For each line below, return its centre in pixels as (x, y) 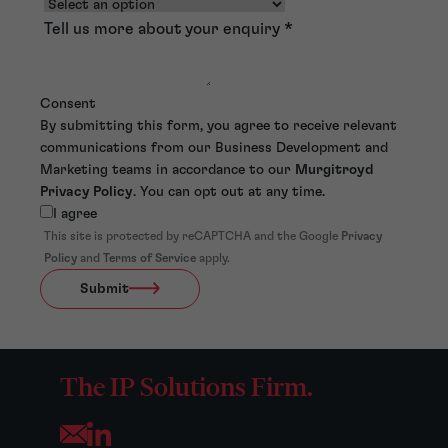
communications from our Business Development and (214, 147)
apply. (213, 257)
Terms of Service (149, 257)
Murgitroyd (334, 169)
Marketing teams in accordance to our (167, 169)
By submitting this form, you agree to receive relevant (218, 125)
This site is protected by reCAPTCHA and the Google (192, 235)
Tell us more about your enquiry (164, 28)
